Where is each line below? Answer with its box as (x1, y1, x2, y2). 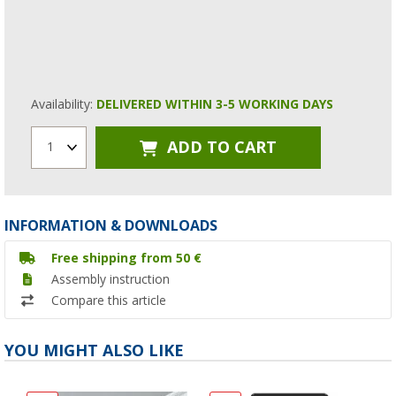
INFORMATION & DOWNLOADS (4, 217, 217, 234)
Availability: (31, 96, 96, 111)
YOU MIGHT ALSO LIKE (4, 340, 184, 360)
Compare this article (51, 293, 166, 308)
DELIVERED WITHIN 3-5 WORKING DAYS (96, 96, 333, 111)
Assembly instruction (51, 271, 170, 286)
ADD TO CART (163, 138, 277, 157)
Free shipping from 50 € (51, 250, 202, 265)
